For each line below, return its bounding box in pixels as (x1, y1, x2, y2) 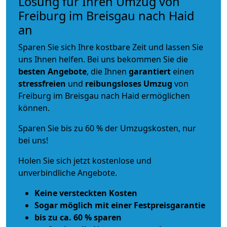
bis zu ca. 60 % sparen (34, 211, 122, 223)
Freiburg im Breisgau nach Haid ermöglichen (18, 90, 190, 101)
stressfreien (18, 78, 66, 89)
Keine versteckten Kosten (34, 187, 137, 199)
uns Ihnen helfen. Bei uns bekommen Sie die (18, 53, 188, 65)
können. (18, 102, 50, 113)
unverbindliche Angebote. (18, 167, 117, 178)
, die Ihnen (87, 65, 129, 77)
